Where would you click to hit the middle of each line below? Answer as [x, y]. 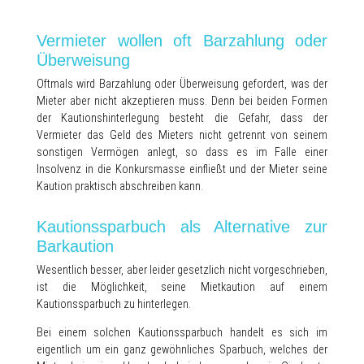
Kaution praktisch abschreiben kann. [120, 186]
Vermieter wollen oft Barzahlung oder [182, 41]
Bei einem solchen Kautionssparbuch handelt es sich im [182, 333]
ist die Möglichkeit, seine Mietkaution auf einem [182, 287]
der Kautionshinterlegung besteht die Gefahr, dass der [182, 118]
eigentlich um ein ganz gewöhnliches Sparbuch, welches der [182, 350]
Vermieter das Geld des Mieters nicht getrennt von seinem [182, 135]
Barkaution [75, 247]
